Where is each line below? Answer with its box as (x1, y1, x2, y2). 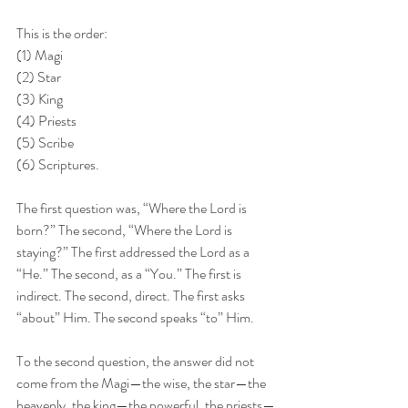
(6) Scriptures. (16, 154, 99, 175)
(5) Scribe (16, 132, 74, 153)
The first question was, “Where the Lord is (16, 198, 250, 219)
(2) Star (16, 66, 61, 87)
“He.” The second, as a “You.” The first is (16, 263, 244, 284)
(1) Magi (16, 45, 63, 66)
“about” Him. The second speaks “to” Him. (16, 307, 254, 328)
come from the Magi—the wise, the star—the (16, 372, 269, 393)
